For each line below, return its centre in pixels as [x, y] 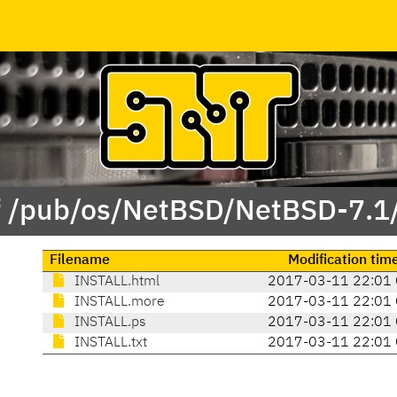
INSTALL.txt [109, 343]
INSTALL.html [115, 282]
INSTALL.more [118, 303]
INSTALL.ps [109, 323]
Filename [80, 261]
